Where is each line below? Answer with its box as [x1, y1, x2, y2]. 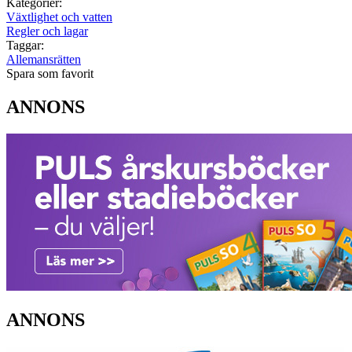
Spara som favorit [6, 67, 93, 81]
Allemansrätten [6, 53, 81, 67]
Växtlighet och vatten [6, 10, 112, 24]
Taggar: [6, 38, 44, 53]
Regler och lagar [6, 24, 88, 38]
